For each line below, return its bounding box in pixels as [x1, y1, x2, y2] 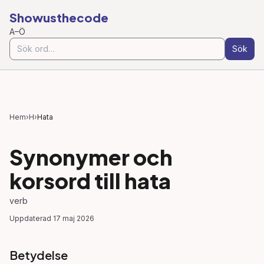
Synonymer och [9, 144, 173, 170]
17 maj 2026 [53, 214, 94, 223]
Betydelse [9, 247, 68, 262]
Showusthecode [9, 10, 108, 25]
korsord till [9, 167, 124, 194]
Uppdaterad [9, 214, 51, 223]
